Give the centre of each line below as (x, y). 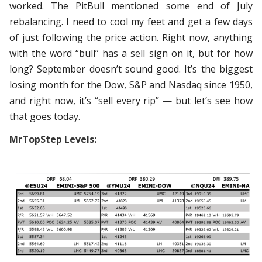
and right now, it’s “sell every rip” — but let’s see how (131, 100)
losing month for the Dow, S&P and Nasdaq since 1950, (131, 85)
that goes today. (45, 116)
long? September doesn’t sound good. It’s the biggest (131, 69)
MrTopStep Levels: (53, 139)
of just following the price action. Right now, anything (131, 37)
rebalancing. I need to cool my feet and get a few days (131, 21)
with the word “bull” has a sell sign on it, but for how (131, 53)
